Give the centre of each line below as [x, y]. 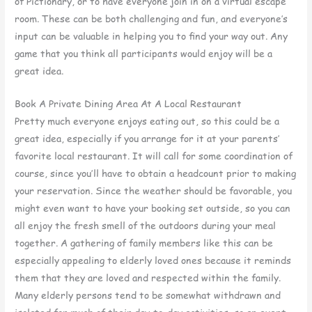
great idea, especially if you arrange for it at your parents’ [148, 138]
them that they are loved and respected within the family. [148, 277]
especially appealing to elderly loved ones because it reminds [153, 260]
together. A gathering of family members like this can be [144, 242]
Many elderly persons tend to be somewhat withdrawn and [148, 295]
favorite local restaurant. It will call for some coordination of [154, 155]
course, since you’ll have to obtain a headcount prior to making [156, 173]
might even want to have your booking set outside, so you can [153, 208]
